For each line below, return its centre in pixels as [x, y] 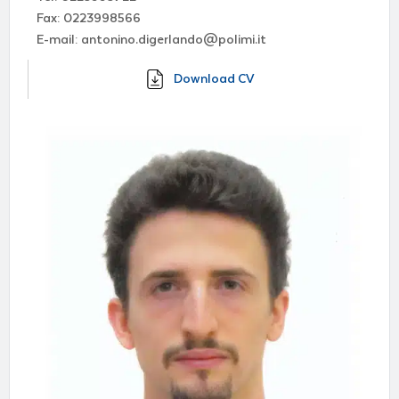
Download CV [214, 79]
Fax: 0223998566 [89, 18]
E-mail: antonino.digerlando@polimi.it [151, 40]
